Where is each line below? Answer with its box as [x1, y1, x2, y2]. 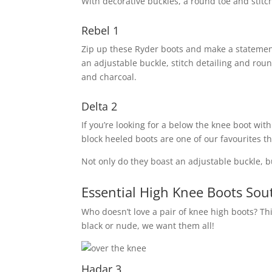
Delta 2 [81, 98, 118, 114]
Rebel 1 [81, 22, 120, 38]
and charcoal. [81, 70, 137, 83]
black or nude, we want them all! [81, 219, 215, 231]
